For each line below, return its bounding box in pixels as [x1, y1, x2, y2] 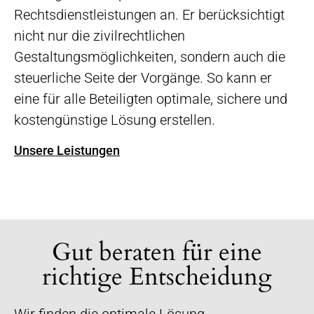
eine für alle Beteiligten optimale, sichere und [14, 90, 287, 108]
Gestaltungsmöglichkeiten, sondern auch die [14, 48, 285, 66]
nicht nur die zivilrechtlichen [14, 27, 185, 45]
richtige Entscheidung [42, 260, 272, 294]
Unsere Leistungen [14, 143, 120, 158]
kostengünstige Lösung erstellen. [14, 111, 215, 129]
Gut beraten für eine [52, 235, 262, 270]
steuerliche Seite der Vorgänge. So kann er [14, 69, 272, 87]
